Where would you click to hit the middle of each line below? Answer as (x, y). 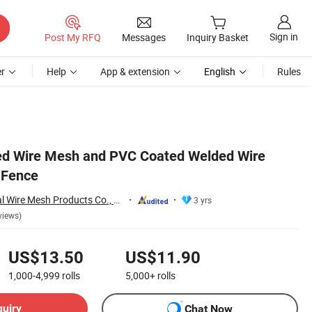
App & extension (135, 71)
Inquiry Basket (218, 38)
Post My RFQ (73, 37)
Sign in (284, 37)
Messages (144, 37)
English (220, 71)
